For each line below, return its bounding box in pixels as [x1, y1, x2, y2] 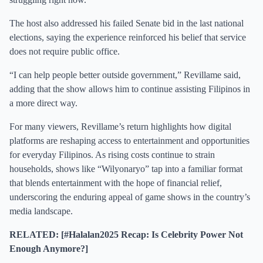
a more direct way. [9, 98, 77, 108]
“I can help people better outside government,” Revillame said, [9, 70, 241, 80]
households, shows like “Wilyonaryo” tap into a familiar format [9, 164, 242, 174]
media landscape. [9, 206, 73, 216]
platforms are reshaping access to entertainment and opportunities [9, 136, 249, 146]
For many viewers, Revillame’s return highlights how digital [9, 122, 231, 131]
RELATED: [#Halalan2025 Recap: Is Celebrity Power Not [9, 230, 243, 240]
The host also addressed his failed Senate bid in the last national [9, 18, 244, 28]
